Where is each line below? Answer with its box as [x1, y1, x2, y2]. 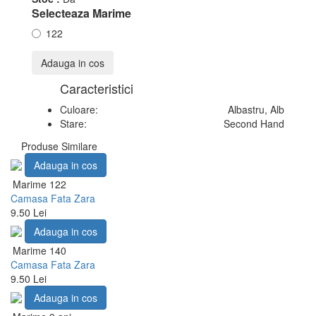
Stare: [60, 116, 87, 131]
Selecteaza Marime [32, 4, 131, 21]
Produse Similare [21, 139, 97, 154]
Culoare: [60, 102, 98, 117]
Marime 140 [13, 243, 66, 258]
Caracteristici [60, 79, 133, 98]
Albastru [228, 102, 265, 117]
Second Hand [224, 116, 284, 131]
